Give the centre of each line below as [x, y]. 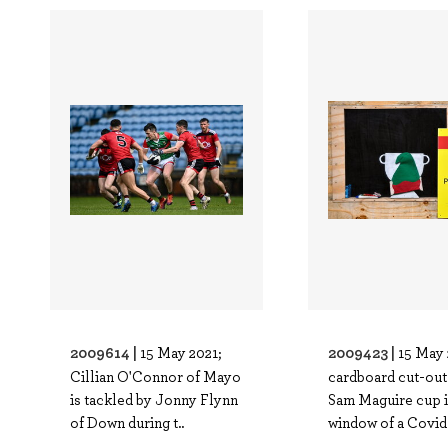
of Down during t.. [127, 422]
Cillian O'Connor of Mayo [155, 376]
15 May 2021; [181, 352]
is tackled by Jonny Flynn [154, 399]
